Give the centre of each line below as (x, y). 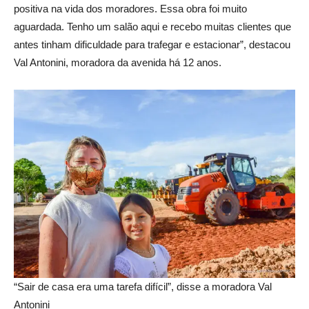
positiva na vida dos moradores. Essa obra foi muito (130, 8)
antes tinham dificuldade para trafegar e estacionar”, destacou (152, 44)
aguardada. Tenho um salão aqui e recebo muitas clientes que (152, 26)
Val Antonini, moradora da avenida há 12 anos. (118, 62)
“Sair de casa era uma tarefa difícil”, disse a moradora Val (143, 286)
